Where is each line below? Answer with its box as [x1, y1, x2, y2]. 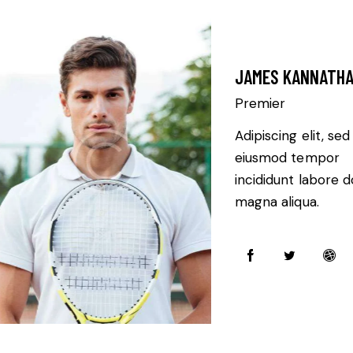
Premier [234, 95, 285, 113]
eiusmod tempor [234, 149, 340, 167]
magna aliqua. [234, 193, 319, 211]
